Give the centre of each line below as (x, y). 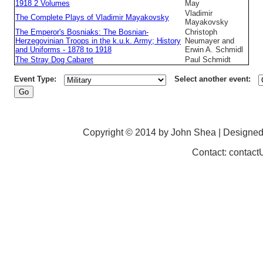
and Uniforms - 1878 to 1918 (63, 50)
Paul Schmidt (208, 60)
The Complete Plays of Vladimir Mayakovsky (92, 18)
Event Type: (35, 79)
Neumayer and (210, 41)
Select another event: (212, 79)
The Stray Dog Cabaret (54, 60)
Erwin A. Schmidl (214, 50)
